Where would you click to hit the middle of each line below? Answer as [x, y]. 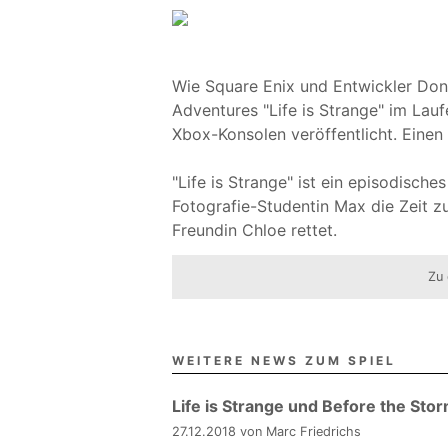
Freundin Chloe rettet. [254, 230]
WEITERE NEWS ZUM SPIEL [284, 360]
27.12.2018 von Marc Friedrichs [266, 431]
